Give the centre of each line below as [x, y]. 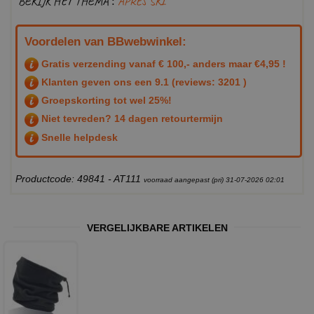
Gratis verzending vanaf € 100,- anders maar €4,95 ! [162, 63]
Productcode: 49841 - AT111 [80, 179]
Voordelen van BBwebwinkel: [105, 41]
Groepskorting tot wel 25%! [105, 101]
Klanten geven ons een [97, 82]
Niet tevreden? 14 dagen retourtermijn [131, 119]
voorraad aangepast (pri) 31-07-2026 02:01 [214, 180]
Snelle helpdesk [78, 137]
